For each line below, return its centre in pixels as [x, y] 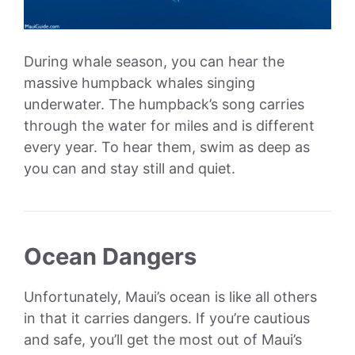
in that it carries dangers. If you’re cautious [167, 319]
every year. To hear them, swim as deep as [167, 147]
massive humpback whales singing [139, 83]
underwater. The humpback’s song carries [164, 105]
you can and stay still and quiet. [130, 169]
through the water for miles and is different [169, 126]
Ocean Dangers [110, 257]
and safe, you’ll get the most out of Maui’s [163, 340]
